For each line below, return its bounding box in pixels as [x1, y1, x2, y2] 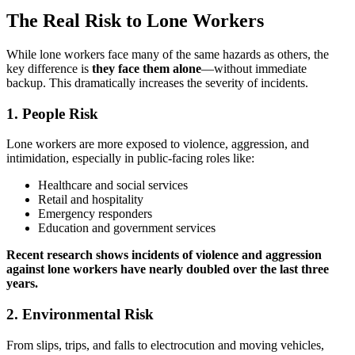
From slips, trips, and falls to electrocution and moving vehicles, [6, 338, 324, 352]
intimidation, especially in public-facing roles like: [6, 151, 254, 166]
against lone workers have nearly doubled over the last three [6, 262, 329, 277]
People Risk [22, 105, 98, 122]
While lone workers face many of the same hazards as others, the [6, 47, 329, 61]
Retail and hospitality [38, 193, 143, 207]
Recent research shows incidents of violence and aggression [6, 248, 322, 262]
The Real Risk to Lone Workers [6, 10, 264, 31]
